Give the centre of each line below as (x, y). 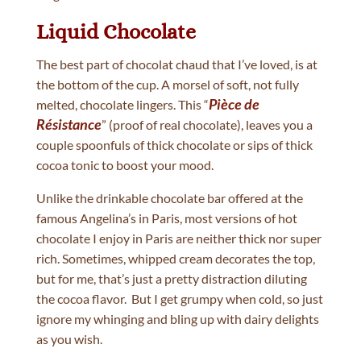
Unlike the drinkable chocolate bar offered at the (169, 198)
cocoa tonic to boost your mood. (124, 165)
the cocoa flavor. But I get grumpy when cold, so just (179, 299)
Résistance (68, 124)
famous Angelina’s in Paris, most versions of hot (166, 218)
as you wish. (69, 339)
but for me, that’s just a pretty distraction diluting (171, 279)
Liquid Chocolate (116, 32)
